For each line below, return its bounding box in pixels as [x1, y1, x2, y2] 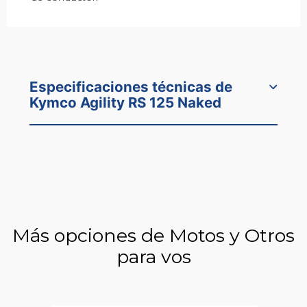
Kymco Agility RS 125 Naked [29, 93, 221, 111]
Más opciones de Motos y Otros [12, 224, 295, 247]
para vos [116, 245, 191, 269]
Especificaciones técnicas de [29, 77, 232, 95]
